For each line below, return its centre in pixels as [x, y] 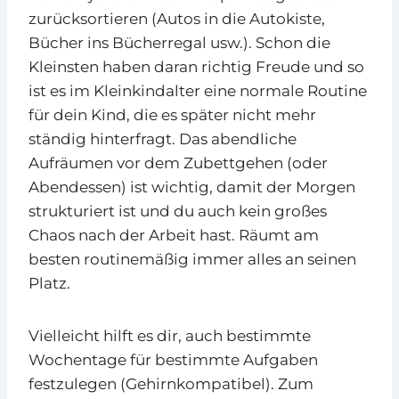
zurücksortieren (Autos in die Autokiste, [177, 18]
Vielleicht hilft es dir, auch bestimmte [170, 335]
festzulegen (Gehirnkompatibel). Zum [171, 383]
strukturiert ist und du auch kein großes [178, 211]
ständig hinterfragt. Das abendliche [163, 138]
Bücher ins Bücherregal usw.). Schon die [179, 42]
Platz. [49, 283]
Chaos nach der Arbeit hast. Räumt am [174, 235]
